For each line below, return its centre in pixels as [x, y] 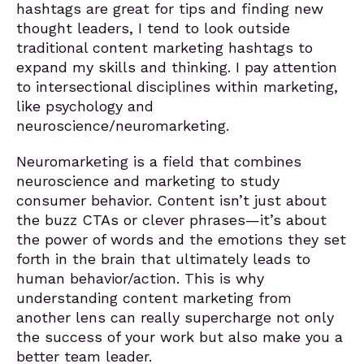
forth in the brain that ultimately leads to [163, 259]
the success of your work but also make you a [180, 337]
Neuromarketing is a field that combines [159, 161]
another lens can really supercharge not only [175, 317]
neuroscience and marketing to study [148, 181]
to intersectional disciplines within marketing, [177, 87]
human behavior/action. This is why [140, 278]
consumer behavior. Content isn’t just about [171, 200]
